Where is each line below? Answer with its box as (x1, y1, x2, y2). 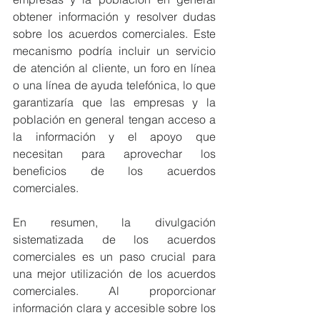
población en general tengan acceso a (13, 112, 216, 126)
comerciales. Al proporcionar (13, 284, 216, 298)
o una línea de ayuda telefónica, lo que (13, 78, 216, 92)
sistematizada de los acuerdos (13, 232, 216, 246)
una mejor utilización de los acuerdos (13, 266, 216, 281)
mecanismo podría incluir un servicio (13, 44, 216, 58)
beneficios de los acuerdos (13, 164, 216, 178)
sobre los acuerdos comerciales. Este (13, 26, 216, 41)
